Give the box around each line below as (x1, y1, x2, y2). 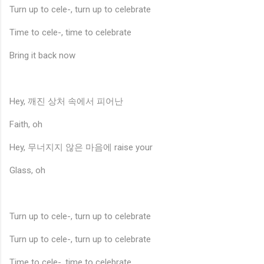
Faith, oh (9, 118, 42, 130)
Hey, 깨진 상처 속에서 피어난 (9, 95, 123, 107)
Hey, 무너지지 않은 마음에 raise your (9, 141, 153, 153)
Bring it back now (9, 49, 75, 61)
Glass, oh (9, 164, 45, 176)
